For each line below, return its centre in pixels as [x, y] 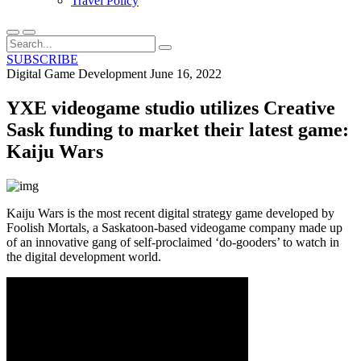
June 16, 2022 [186, 74]
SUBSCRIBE [42, 59]
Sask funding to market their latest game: [178, 129]
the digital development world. [84, 256]
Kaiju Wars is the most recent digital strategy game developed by [170, 213]
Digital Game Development [77, 74]
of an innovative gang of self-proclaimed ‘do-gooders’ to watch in [173, 242]
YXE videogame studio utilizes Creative [171, 108]
